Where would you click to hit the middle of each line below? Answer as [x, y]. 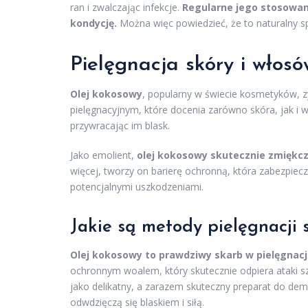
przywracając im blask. [120, 125]
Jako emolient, [103, 155]
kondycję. [93, 23]
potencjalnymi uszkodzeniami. [137, 187]
